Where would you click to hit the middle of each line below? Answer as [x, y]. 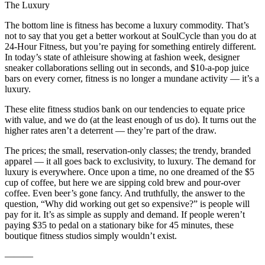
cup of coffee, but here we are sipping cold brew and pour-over [122, 183]
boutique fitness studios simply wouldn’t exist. [91, 236]
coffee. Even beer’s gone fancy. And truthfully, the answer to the [125, 193]
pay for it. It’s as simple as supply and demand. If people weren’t [125, 215]
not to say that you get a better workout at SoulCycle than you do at [130, 36]
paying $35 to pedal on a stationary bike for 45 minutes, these [119, 225]
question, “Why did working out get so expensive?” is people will [127, 204]
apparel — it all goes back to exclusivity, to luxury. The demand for [130, 161]
